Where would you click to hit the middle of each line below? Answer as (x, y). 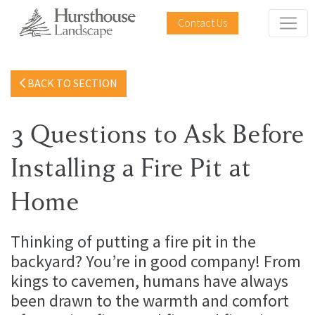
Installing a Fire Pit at (131, 168)
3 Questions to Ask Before (157, 135)
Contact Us (203, 22)
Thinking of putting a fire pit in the (133, 242)
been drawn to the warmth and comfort (150, 301)
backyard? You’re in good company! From (156, 261)
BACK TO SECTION (71, 83)
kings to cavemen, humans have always (149, 281)
